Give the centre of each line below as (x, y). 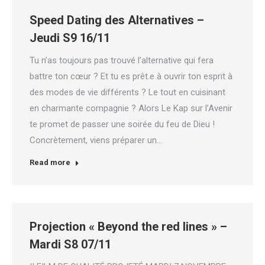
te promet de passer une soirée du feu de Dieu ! (122, 124)
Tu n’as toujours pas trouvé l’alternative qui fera (122, 60)
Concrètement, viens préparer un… (96, 140)
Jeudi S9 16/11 (70, 38)
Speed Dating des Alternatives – (117, 20)
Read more (50, 162)
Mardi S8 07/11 (70, 244)
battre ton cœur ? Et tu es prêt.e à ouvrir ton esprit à (131, 76)
